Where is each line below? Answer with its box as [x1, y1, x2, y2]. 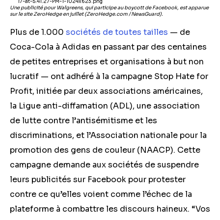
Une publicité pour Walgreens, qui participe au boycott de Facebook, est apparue [10, 4, 209, 11]
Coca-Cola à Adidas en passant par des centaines [10, 42, 207, 52]
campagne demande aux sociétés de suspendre [10, 160, 199, 170]
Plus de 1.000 [10, 27, 66, 37]
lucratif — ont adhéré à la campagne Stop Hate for [10, 71, 208, 82]
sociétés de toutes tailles [66, 27, 168, 37]
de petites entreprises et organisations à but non [10, 56, 204, 67]
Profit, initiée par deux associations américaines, [10, 86, 203, 96]
